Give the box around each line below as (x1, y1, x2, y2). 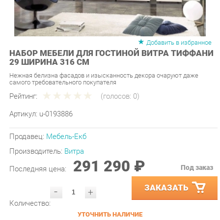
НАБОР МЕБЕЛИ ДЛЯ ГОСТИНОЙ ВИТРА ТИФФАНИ (8, 38, 205, 47)
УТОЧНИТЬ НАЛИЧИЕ (74, 193, 137, 201)
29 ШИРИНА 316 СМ (8, 46, 86, 55)
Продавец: (8, 118, 44, 127)
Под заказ (173, 148, 205, 156)
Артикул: (8, 96, 38, 105)
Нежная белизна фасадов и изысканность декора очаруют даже (8, 60, 191, 67)
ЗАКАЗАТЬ (138, 166, 181, 176)
